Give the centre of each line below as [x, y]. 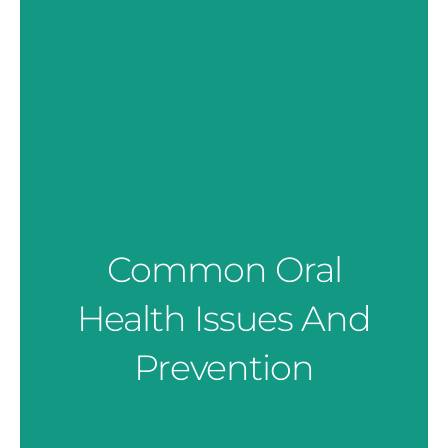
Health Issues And [224, 318]
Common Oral [224, 269]
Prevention [224, 367]
